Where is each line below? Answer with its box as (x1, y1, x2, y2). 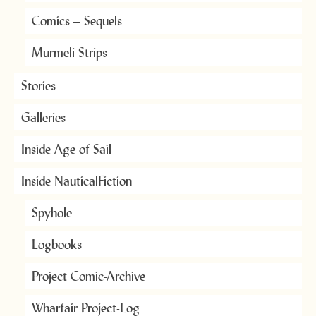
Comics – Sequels (32, 12, 122, 30)
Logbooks (32, 236, 82, 253)
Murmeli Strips (32, 44, 107, 61)
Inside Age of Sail (21, 140, 111, 158)
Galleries (21, 109, 66, 126)
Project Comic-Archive (32, 267, 145, 285)
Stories (21, 77, 56, 95)
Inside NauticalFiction (21, 172, 132, 190)
